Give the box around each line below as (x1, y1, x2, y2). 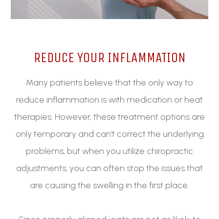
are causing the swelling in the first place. (30, 180, 189, 191)
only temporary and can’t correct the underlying (15, 129, 204, 140)
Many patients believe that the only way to (26, 77, 193, 88)
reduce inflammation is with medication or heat (16, 94, 203, 106)
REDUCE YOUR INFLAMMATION (33, 49, 186, 66)
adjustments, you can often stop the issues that (16, 163, 203, 174)
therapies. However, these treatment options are (14, 111, 205, 123)
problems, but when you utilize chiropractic (26, 146, 193, 157)
